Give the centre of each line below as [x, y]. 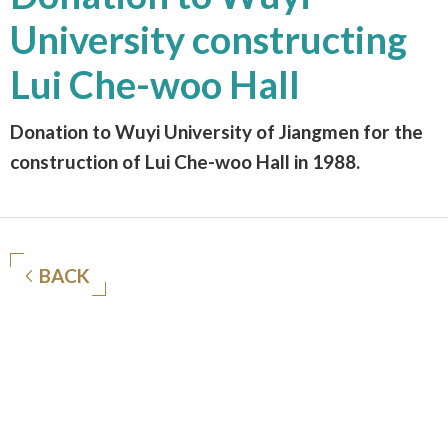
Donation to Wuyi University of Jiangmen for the [216, 132]
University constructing [208, 39]
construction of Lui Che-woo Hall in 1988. [185, 162]
